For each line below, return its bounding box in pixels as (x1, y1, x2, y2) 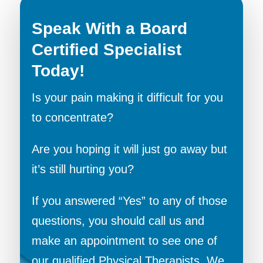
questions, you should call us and (31, 214, 204, 228)
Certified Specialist (31, 41, 181, 59)
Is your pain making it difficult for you (31, 91, 223, 104)
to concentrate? (31, 111, 113, 124)
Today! (31, 62, 85, 80)
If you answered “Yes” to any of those (31, 194, 227, 208)
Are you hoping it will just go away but (31, 143, 227, 156)
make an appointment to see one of (31, 234, 217, 248)
